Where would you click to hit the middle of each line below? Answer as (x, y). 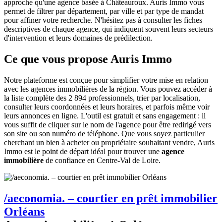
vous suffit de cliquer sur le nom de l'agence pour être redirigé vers (108, 124)
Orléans (24, 211)
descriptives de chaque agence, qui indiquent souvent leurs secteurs (109, 29)
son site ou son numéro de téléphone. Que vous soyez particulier (104, 133)
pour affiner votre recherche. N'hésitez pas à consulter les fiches (103, 20)
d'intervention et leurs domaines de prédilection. (78, 38)
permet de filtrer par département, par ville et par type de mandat (104, 11)
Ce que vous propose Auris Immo (88, 59)
